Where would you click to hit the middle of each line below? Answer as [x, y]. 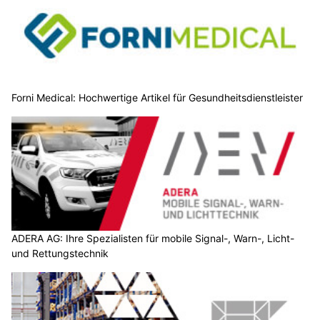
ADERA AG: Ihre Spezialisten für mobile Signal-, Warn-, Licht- [153, 238]
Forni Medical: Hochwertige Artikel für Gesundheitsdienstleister [157, 98]
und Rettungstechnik [60, 253]
